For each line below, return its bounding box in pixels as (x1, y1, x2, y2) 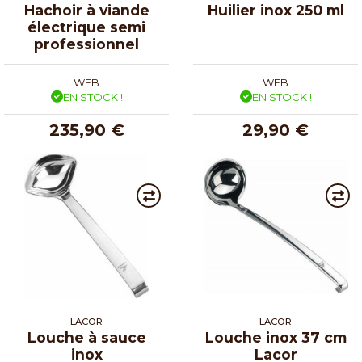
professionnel (34, 35, 139, 53)
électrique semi (27, 18, 145, 36)
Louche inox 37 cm (204, 328, 347, 346)
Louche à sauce (27, 328, 146, 346)
